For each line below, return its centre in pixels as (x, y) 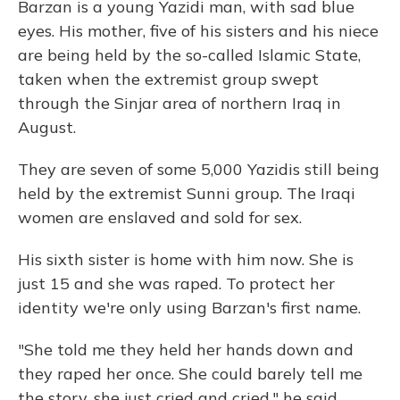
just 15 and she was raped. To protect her (176, 283)
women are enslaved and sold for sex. (160, 217)
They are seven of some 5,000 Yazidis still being (199, 169)
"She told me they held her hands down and (186, 350)
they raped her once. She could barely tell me (190, 374)
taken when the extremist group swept (168, 79)
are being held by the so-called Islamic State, (189, 55)
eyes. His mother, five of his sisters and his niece (198, 31)
